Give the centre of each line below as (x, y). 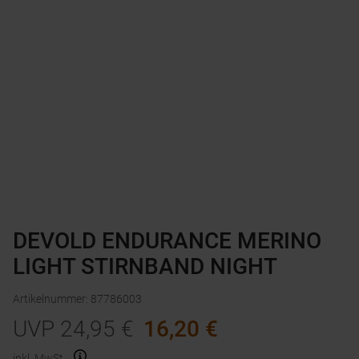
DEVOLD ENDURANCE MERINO (167, 241)
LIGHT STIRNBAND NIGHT (145, 267)
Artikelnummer (49, 299)
